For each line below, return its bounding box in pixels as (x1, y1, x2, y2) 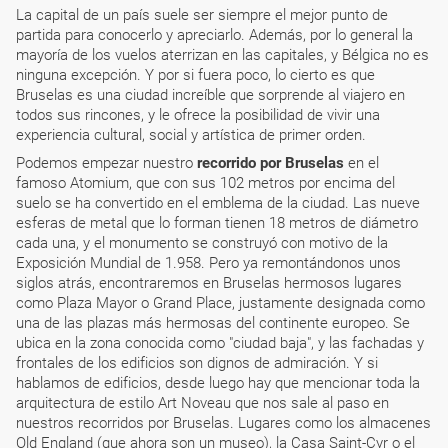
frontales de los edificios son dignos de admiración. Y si (16, 354, 378, 372)
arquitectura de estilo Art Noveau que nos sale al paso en (16, 394, 389, 412)
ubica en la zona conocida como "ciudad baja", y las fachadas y (16, 334, 424, 352)
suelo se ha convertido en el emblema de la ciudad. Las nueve (16, 194, 420, 212)
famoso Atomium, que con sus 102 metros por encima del (16, 174, 395, 192)
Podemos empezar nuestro (16, 154, 197, 172)
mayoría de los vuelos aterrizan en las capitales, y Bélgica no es (16, 46, 429, 64)
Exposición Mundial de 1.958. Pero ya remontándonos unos (16, 254, 401, 272)
